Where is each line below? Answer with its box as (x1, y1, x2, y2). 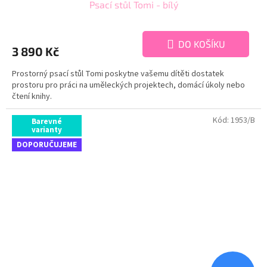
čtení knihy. (12, 91, 52, 103)
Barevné (32, 116, 62, 128)
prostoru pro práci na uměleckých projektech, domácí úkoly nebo (12, 79, 245, 92)
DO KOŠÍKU (178, 38, 225, 50)
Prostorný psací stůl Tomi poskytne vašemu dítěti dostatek (12, 68, 224, 80)
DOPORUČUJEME (17, 139, 77, 151)
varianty (32, 125, 62, 136)
